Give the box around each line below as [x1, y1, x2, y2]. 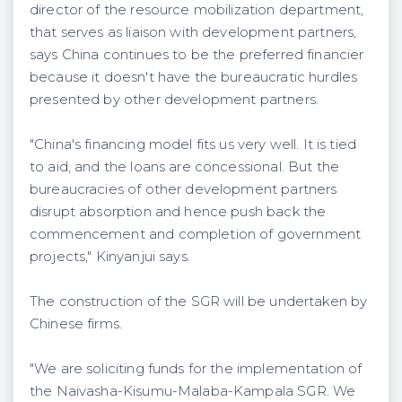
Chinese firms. [30, 315, 123, 332]
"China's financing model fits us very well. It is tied [30, 135, 357, 153]
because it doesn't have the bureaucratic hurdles [30, 68, 358, 85]
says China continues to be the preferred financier [30, 46, 364, 63]
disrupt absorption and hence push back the [30, 203, 327, 220]
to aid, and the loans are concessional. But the [30, 158, 339, 175]
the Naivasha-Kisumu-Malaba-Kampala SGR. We [30, 382, 356, 399]
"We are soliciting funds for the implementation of [30, 360, 363, 377]
